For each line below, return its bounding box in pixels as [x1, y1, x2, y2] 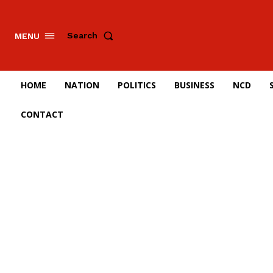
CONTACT [21, 108, 63, 120]
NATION [65, 79, 99, 91]
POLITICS [118, 79, 156, 91]
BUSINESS [174, 79, 214, 91]
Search [67, 30, 97, 41]
